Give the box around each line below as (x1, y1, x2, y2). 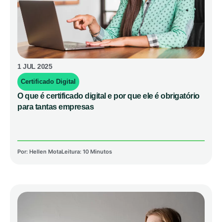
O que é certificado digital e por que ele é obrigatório (17, 92, 200, 101)
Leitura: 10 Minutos (61, 148, 112, 156)
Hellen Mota (28, 148, 61, 156)
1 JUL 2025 (17, 62, 52, 71)
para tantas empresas (17, 103, 94, 111)
